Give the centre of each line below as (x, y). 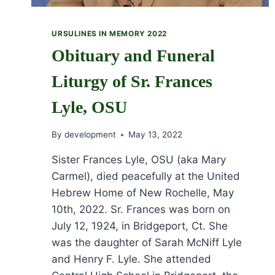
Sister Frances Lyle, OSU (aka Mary (139, 160)
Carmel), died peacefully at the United (146, 176)
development (90, 135)
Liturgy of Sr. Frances (132, 81)
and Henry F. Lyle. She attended (132, 259)
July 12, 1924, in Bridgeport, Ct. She (140, 226)
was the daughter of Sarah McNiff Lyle (147, 243)
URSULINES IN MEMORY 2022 (109, 33)
